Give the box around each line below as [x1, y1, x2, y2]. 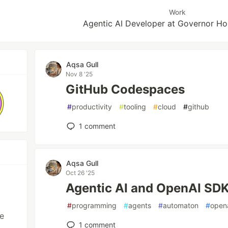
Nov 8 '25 [66, 70, 93, 78]
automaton [163, 201, 199, 210]
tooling [124, 102, 147, 111]
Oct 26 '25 [66, 169, 95, 177]
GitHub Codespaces [66, 82, 185, 97]
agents [128, 201, 152, 210]
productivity [72, 102, 112, 111]
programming [72, 201, 117, 210]
